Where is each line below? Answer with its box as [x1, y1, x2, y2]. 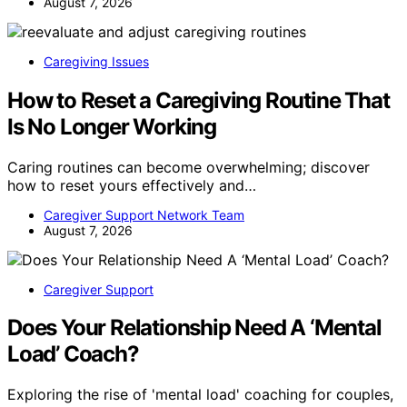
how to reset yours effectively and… [7, 175, 256, 194]
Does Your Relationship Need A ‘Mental [7, 314, 382, 342]
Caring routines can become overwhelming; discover [7, 157, 370, 176]
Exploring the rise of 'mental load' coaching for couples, [7, 385, 393, 404]
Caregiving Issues [44, 53, 149, 69]
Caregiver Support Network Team [44, 206, 244, 223]
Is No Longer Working [7, 113, 217, 140]
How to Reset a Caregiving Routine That [7, 86, 390, 114]
